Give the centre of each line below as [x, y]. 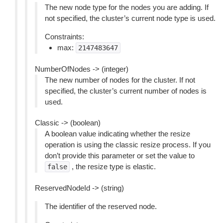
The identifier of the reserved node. [101, 206]
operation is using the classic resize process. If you [128, 145]
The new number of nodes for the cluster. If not [120, 80]
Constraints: [64, 37]
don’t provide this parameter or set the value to [120, 156]
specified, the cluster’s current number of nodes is [126, 91]
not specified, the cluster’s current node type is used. [130, 18]
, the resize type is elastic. [113, 167]
